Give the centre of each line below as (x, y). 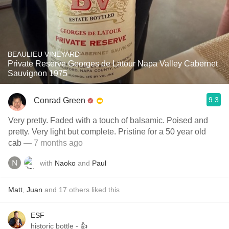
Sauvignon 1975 (38, 73)
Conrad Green (60, 100)
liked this (105, 190)
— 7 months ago (52, 143)
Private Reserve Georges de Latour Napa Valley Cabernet (113, 64)
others (79, 190)
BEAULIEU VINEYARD (44, 54)
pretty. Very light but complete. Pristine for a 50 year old (107, 132)
